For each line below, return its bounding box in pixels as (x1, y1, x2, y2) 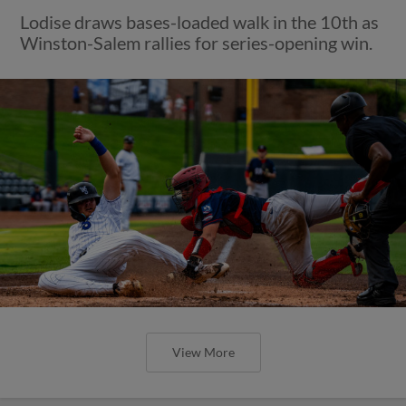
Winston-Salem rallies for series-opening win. (20, 31, 373, 53)
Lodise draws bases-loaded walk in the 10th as (20, 10, 380, 33)
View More (171, 343, 235, 360)
